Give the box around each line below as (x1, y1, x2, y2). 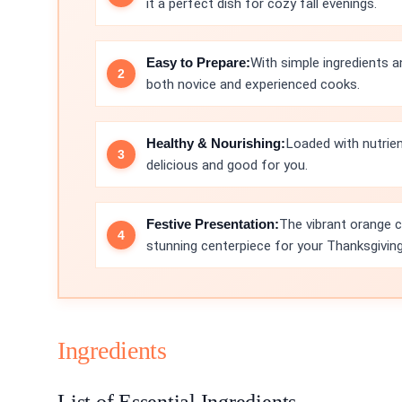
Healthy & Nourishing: (146, 135, 285, 151)
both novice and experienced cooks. (146, 76, 360, 92)
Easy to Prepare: (146, 55, 250, 70)
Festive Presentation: (146, 216, 279, 232)
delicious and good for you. (146, 157, 308, 173)
